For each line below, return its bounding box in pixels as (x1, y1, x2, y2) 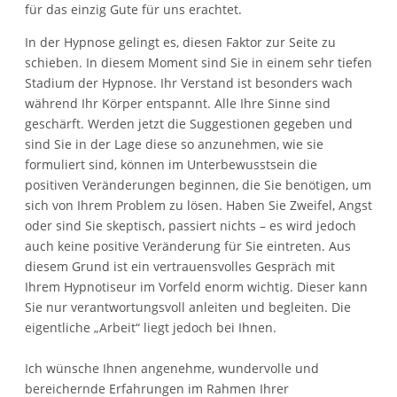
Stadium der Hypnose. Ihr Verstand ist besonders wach (25, 74, 353, 91)
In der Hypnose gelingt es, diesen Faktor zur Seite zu (25, 33, 336, 51)
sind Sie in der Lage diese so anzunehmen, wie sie (25, 135, 323, 152)
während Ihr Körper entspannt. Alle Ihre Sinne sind (25, 94, 331, 112)
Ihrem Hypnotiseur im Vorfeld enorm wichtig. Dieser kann (25, 277, 368, 295)
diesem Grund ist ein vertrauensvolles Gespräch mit (25, 257, 335, 275)
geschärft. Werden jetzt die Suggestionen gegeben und (25, 114, 353, 132)
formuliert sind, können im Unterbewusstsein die (25, 155, 317, 173)
